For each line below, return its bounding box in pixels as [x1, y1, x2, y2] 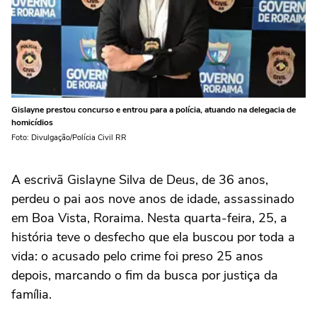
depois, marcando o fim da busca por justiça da [11, 266, 278, 284]
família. [11, 285, 52, 303]
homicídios [11, 116, 53, 128]
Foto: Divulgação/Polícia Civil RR [11, 132, 127, 143]
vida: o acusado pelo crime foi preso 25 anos [11, 247, 263, 265]
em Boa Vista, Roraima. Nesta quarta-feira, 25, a [11, 209, 287, 226]
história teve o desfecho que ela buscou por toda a [11, 228, 295, 246]
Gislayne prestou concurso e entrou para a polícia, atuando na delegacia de [11, 103, 296, 115]
